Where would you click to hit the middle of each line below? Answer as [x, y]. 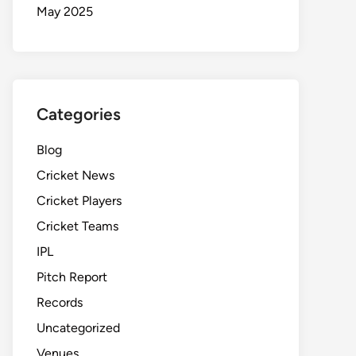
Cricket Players [79, 201]
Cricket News [75, 176]
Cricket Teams [77, 226]
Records [60, 303]
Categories [79, 114]
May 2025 [65, 12]
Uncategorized [78, 328]
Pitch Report [72, 277]
